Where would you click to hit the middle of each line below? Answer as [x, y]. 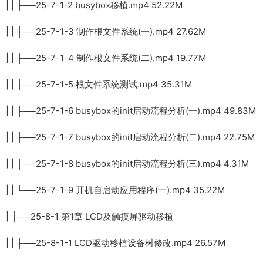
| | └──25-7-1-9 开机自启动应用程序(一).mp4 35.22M [115, 190]
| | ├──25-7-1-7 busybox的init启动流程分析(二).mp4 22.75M [130, 137]
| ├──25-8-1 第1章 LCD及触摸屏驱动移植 [90, 216]
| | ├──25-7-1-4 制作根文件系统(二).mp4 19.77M [106, 58]
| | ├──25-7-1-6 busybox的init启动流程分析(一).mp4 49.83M [131, 110]
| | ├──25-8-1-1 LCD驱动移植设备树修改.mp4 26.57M [116, 242]
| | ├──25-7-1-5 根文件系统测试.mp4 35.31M [99, 84]
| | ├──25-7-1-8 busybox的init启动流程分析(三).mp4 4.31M [127, 163]
